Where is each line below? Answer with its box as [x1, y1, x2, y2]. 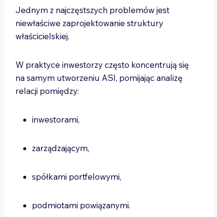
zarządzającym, [32, 143, 91, 153]
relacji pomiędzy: [15, 86, 81, 96]
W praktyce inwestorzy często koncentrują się [15, 60, 189, 70]
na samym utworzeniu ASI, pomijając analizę [15, 73, 183, 83]
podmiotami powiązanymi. [32, 200, 132, 210]
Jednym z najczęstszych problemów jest [15, 5, 170, 15]
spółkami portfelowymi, [32, 171, 123, 182]
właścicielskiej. [15, 31, 71, 41]
